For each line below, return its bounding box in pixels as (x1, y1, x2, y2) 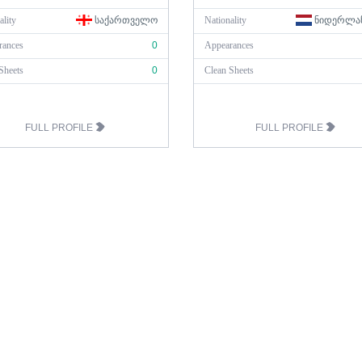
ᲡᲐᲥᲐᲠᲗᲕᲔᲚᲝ (92, 15, 158, 26)
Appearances (204, 40, 254, 51)
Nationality (204, 15, 246, 26)
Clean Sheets (204, 65, 254, 76)
